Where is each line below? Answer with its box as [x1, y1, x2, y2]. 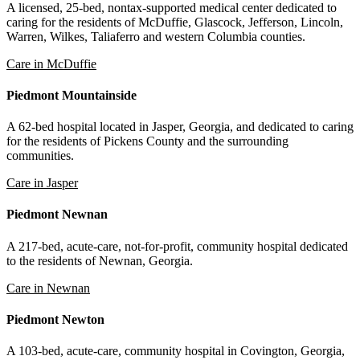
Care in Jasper [6, 176, 78, 190]
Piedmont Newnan [6, 207, 108, 222]
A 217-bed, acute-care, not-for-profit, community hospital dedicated [6, 239, 348, 253]
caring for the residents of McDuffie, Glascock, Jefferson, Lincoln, [6, 14, 343, 29]
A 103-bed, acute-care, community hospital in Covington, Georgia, [6, 344, 345, 358]
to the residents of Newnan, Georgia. [6, 253, 193, 268]
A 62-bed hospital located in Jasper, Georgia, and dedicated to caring [6, 120, 354, 134]
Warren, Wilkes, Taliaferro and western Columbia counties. [6, 29, 305, 43]
